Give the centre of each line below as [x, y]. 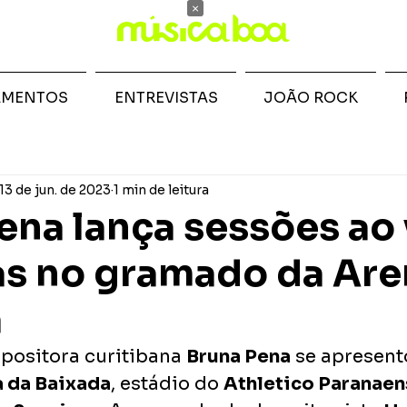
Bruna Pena [238, 357]
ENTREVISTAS [166, 98]
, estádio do [167, 384]
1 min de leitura [161, 189]
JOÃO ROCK [311, 98]
